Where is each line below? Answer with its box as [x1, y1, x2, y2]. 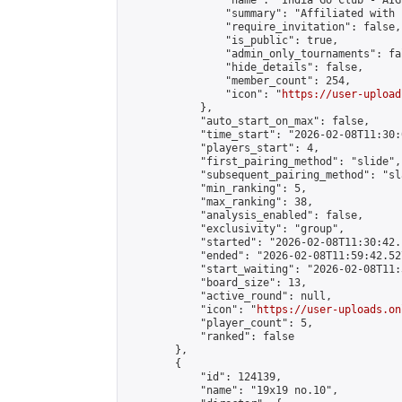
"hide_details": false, [125, 61, 363, 74]
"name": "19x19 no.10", [125, 384, 338, 397]
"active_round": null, [125, 290, 332, 302]
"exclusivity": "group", [125, 223, 345, 235]
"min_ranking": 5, [125, 182, 307, 195]
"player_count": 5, [125, 317, 313, 329]
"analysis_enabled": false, [125, 209, 363, 222]
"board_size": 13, [125, 276, 307, 289]
